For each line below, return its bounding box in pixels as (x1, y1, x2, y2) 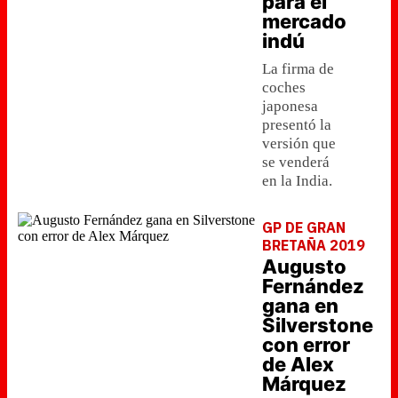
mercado (262, 10, 346, 33)
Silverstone (262, 314, 373, 337)
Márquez (262, 372, 346, 395)
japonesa (262, 98, 318, 115)
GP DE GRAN (262, 219, 346, 236)
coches (262, 79, 306, 96)
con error (262, 333, 350, 356)
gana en (262, 294, 338, 317)
